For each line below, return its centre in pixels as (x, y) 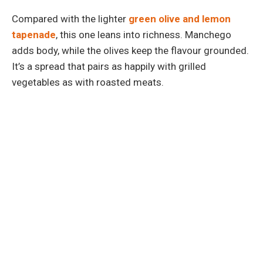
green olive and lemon (180, 18)
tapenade (34, 34)
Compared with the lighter (70, 18)
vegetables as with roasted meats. (88, 82)
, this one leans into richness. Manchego (144, 34)
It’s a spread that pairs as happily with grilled (109, 66)
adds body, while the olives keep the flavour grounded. (130, 50)
